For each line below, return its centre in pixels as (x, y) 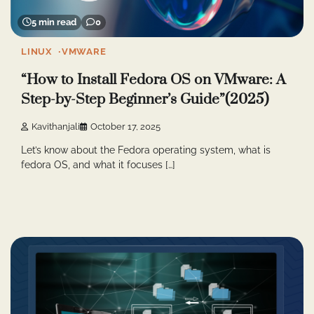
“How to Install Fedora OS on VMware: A (153, 80)
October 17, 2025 (125, 126)
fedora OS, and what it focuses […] (98, 165)
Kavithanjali (56, 126)
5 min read (54, 22)
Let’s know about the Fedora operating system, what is (146, 150)
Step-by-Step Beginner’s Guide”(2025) (145, 100)
